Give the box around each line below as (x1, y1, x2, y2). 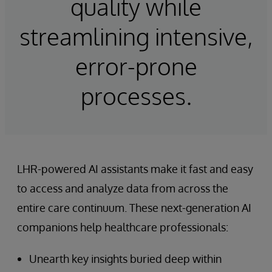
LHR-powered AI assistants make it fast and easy (17, 161, 253, 175)
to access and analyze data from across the (17, 181, 228, 195)
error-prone (75, 50, 197, 81)
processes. (80, 80, 192, 110)
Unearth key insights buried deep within (29, 251, 222, 265)
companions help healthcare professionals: (17, 220, 228, 234)
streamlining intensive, (19, 21, 253, 51)
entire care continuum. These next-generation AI (17, 200, 251, 214)
